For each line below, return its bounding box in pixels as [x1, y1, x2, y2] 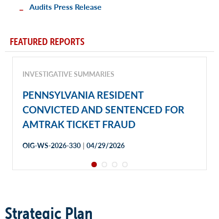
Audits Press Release [29, 1, 102, 12]
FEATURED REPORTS [10, 35, 85, 47]
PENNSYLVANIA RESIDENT [22, 88, 143, 102]
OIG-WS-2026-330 [22, 140, 81, 150]
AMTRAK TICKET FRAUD [22, 117, 135, 131]
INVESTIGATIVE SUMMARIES [22, 69, 114, 79]
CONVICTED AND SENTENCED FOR [22, 103, 184, 116]
